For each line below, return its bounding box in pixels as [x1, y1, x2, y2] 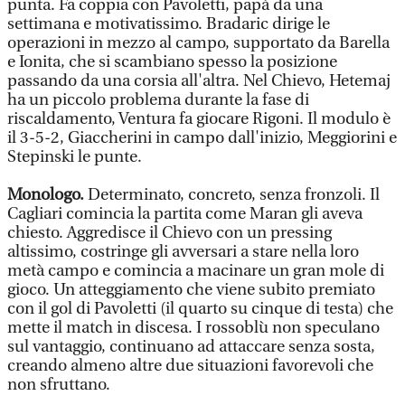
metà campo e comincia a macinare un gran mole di [7, 261, 384, 280]
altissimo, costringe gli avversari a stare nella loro [7, 242, 359, 261]
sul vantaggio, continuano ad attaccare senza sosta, [7, 337, 375, 356]
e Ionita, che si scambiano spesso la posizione [7, 52, 337, 71]
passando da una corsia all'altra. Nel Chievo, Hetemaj [7, 71, 391, 90]
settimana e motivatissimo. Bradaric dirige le [7, 14, 330, 33]
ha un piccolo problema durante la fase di [7, 90, 309, 109]
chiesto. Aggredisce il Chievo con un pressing [7, 223, 332, 242]
